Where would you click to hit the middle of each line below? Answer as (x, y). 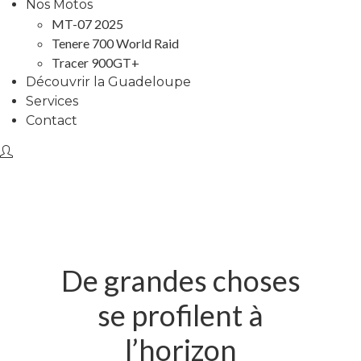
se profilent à (180, 315)
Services (52, 101)
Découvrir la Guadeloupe (108, 81)
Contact (52, 120)
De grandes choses (180, 280)
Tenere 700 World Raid (115, 43)
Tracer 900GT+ (95, 62)
